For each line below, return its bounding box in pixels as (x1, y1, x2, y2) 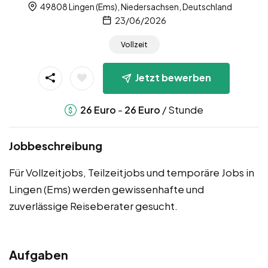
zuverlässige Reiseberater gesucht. (9, 199, 178, 212)
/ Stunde (160, 102, 203, 116)
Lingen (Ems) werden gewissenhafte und (9, 182, 204, 196)
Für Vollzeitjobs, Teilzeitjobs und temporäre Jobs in (9, 165, 254, 179)
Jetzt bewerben (135, 71, 211, 84)
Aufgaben (9, 246, 68, 262)
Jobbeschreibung (9, 138, 102, 153)
